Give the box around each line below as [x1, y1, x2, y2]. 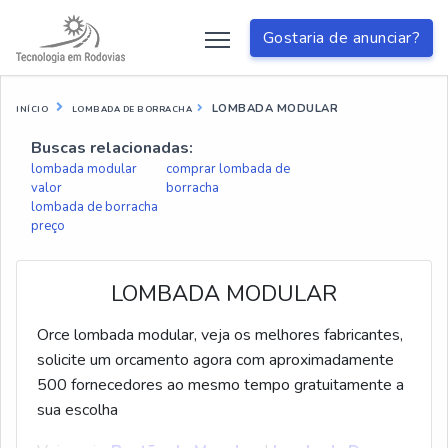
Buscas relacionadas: [31, 137, 193, 159]
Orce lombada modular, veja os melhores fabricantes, [37, 324, 403, 346]
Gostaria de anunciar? [262, 27, 420, 50]
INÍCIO [16, 104, 48, 115]
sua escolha [37, 399, 118, 421]
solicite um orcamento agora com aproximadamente [37, 349, 394, 371]
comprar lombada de [166, 160, 291, 178]
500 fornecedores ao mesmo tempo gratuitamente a [37, 374, 404, 396]
